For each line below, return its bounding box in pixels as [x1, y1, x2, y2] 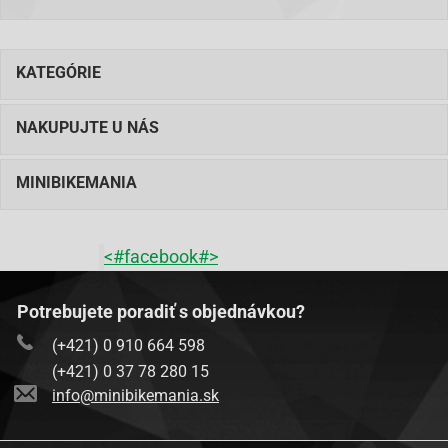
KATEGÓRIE [16, 63, 101, 82]
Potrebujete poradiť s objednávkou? [17, 301, 305, 322]
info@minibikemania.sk [52, 386, 219, 405]
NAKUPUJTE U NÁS [16, 118, 159, 137]
